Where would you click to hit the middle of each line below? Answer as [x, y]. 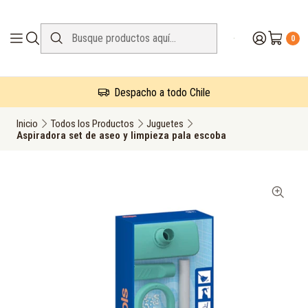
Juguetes [165, 123]
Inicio [27, 123]
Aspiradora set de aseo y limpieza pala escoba [121, 135]
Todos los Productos [92, 123]
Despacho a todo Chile [161, 92]
